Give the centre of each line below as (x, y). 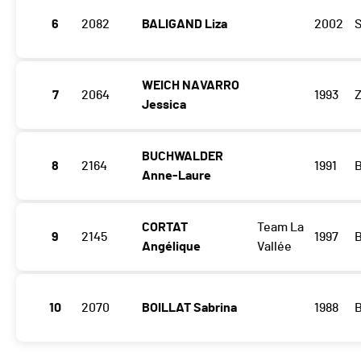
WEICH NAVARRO (191, 86)
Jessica (164, 105)
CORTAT (165, 228)
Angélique (171, 247)
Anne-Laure (176, 176)
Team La (280, 228)
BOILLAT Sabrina (189, 308)
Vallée (274, 247)
